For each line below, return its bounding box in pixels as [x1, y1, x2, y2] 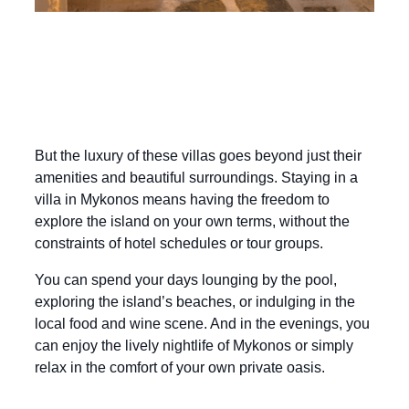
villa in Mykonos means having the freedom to [35, 192, 330, 208]
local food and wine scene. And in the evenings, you [35, 316, 370, 332]
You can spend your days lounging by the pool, [35, 272, 337, 288]
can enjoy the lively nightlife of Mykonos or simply [35, 338, 353, 354]
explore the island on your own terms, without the [35, 214, 350, 230]
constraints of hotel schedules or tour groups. [35, 236, 323, 252]
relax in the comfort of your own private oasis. [35, 360, 325, 376]
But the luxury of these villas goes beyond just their [35, 148, 362, 164]
